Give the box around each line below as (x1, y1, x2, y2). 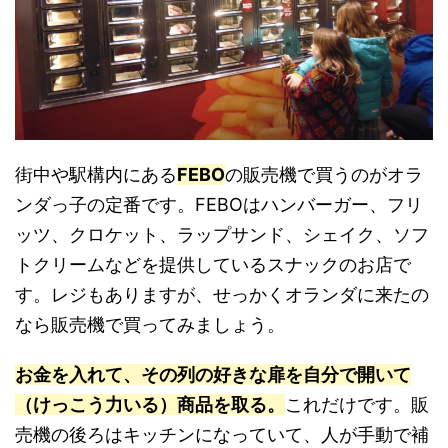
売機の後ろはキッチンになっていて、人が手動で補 (15, 424, 429, 445)
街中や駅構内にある (15, 164, 177, 185)
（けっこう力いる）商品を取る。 (15, 394, 285, 415)
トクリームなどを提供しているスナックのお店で (15, 254, 411, 275)
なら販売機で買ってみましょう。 (15, 314, 285, 335)
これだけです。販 (285, 394, 429, 415)
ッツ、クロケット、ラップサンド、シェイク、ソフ (15, 224, 429, 245)
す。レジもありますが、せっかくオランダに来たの (15, 284, 429, 305)
